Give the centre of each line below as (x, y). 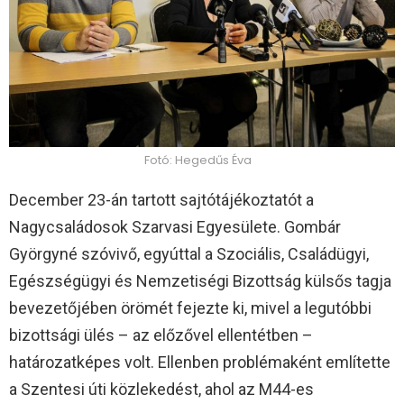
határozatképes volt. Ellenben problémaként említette (200, 362)
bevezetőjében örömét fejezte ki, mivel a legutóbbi (190, 308)
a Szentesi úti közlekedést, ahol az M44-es (161, 389)
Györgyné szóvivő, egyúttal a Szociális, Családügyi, (189, 253)
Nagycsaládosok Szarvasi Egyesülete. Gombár (175, 226)
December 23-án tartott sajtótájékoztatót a (161, 199)
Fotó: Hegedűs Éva (197, 160)
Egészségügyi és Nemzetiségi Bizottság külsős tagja (200, 280)
